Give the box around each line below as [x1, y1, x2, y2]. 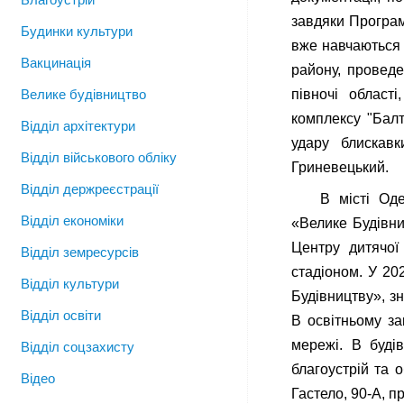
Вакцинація [21, 55, 91, 70]
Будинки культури [21, 23, 133, 39]
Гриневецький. [291, 160, 389, 176]
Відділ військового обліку [21, 150, 177, 165]
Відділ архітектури [21, 118, 135, 133]
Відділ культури [21, 276, 119, 291]
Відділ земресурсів [21, 244, 139, 260]
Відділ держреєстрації [21, 181, 159, 197]
